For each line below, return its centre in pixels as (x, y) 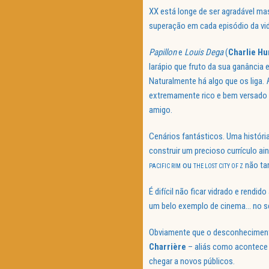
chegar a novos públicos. (192, 261)
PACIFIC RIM (165, 166)
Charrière (168, 247)
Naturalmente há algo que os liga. (207, 81)
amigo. (161, 110)
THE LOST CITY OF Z (218, 166)
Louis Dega (204, 53)
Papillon (163, 53)
